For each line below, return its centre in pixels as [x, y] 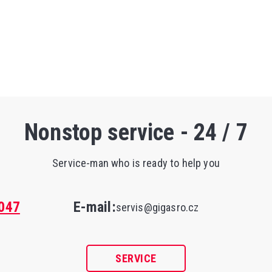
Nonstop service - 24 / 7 [136, 132]
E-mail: [94, 207]
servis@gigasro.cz [157, 208]
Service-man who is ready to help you [136, 163]
